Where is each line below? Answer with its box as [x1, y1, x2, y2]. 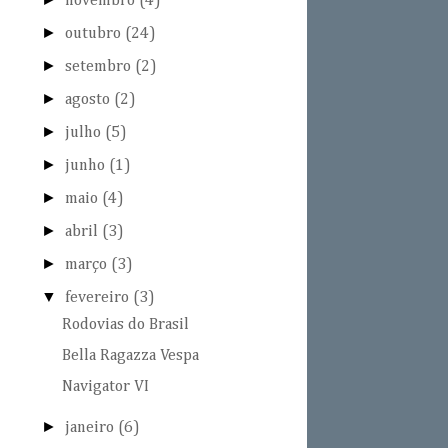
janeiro [65, 420, 119, 437]
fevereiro [65, 290, 134, 307]
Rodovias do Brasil [61, 317, 189, 334]
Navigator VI [61, 379, 149, 396]
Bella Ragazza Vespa [61, 348, 199, 365]
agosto [65, 92, 115, 109]
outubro [65, 26, 126, 43]
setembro [65, 59, 136, 76]
